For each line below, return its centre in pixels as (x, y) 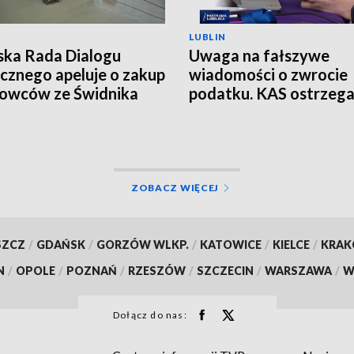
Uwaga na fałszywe (259, 55)
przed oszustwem (252, 112)
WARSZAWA (298, 270)
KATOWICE (230, 244)
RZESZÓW (157, 270)
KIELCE (291, 244)
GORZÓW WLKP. (142, 244)
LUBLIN (207, 36)
